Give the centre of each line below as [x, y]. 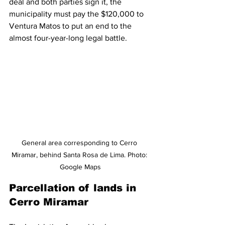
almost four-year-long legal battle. [68, 38]
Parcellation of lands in [74, 188]
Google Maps [80, 167]
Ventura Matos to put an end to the [71, 26]
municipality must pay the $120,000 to [77, 14]
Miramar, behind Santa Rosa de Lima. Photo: [80, 155]
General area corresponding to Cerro [80, 143]
